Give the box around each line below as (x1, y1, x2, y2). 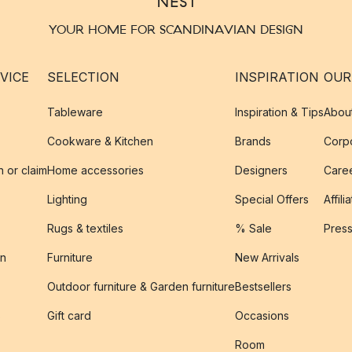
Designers (235, 163, 288, 177)
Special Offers (235, 192, 309, 206)
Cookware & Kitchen (47, 134, 153, 148)
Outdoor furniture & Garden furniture (47, 280, 235, 293)
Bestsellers (235, 280, 291, 293)
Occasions (235, 309, 289, 322)
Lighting (47, 192, 87, 206)
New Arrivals (235, 251, 299, 264)
